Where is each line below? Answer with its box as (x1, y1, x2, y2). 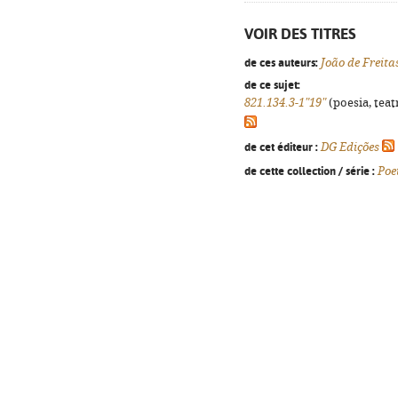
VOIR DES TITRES (244, 25, 356, 43)
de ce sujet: (244, 77, 300, 92)
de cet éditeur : (244, 139, 318, 154)
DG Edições (321, 140, 379, 154)
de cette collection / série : (244, 163, 375, 178)
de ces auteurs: (244, 55, 318, 69)
